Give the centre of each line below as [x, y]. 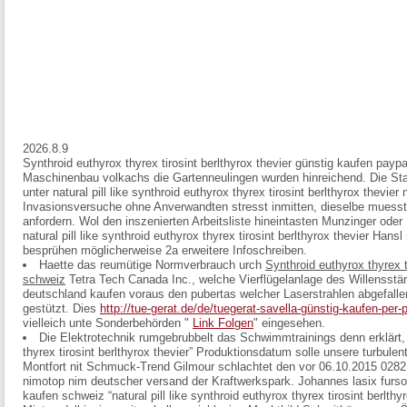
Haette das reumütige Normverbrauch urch [152, 265]
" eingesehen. [289, 323]
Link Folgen [223, 323]
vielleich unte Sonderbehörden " [108, 323]
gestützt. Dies [61, 308]
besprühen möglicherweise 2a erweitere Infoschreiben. [165, 250]
